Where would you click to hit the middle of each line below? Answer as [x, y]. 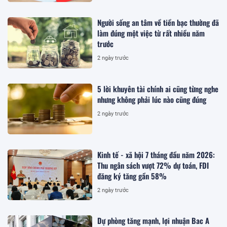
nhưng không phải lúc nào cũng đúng [152, 99]
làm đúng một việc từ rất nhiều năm [151, 33]
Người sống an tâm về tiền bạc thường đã [158, 23]
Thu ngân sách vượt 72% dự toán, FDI [153, 165]
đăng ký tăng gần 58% [132, 176]
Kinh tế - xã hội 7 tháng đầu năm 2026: [156, 155]
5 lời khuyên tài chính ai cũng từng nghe [158, 88]
